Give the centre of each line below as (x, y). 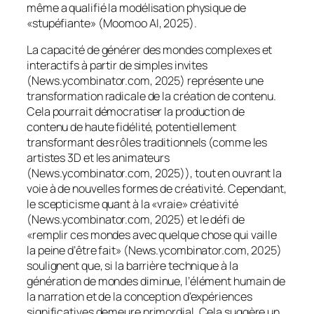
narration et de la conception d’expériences (145, 297)
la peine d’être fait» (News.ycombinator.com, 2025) (154, 251)
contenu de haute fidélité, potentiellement (131, 127)
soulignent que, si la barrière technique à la (132, 266)
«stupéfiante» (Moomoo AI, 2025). (112, 23)
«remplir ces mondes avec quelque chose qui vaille (152, 235)
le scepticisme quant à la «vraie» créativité (132, 204)
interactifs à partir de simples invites (117, 66)
